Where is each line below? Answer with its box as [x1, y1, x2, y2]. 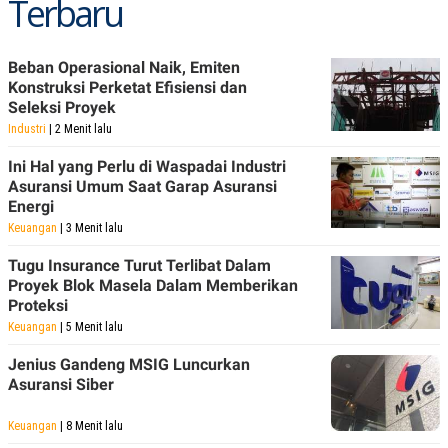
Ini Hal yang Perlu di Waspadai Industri [8, 156, 286, 176]
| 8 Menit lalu [57, 418, 123, 433]
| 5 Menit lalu [57, 319, 123, 334]
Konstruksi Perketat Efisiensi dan [8, 77, 247, 97]
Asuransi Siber [8, 374, 114, 394]
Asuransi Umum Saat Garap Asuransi [8, 176, 277, 196]
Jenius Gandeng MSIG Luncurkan [8, 354, 250, 374]
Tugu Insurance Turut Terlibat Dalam [8, 255, 271, 275]
